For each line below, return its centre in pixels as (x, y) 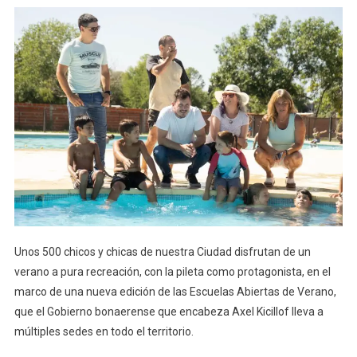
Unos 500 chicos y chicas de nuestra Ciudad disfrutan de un (162, 251)
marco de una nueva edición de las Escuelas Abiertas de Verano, (175, 291)
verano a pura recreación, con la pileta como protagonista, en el (172, 271)
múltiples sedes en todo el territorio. (104, 331)
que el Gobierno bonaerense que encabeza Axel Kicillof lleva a (169, 311)
